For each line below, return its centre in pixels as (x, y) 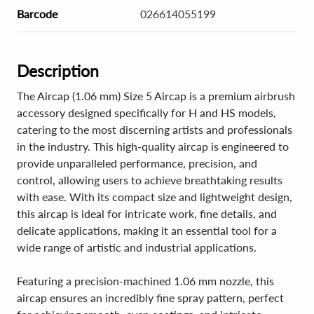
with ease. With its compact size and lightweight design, (155, 197)
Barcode (37, 14)
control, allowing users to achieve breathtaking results (150, 180)
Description (58, 71)
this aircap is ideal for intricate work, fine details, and (147, 213)
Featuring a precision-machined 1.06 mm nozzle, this (145, 281)
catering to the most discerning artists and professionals (155, 129)
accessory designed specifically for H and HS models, (146, 112)
